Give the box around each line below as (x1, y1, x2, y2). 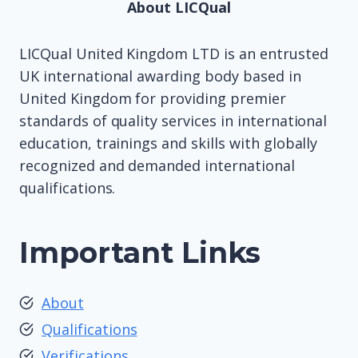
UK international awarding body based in (19, 66, 301, 86)
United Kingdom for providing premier (19, 89, 286, 109)
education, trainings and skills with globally (19, 133, 318, 153)
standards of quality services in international (19, 111, 328, 131)
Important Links (19, 235, 261, 271)
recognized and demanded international (19, 156, 295, 176)
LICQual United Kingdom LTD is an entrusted (19, 44, 328, 64)
